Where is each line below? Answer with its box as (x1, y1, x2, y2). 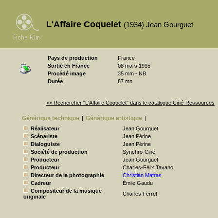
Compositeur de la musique (31, 188, 102, 194)
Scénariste (31, 133, 57, 139)
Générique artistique (86, 115, 142, 122)
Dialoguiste (31, 141, 60, 147)
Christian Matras (123, 172, 162, 178)
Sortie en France (48, 63, 90, 69)
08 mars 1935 (118, 63, 150, 69)
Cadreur (31, 180, 51, 186)
